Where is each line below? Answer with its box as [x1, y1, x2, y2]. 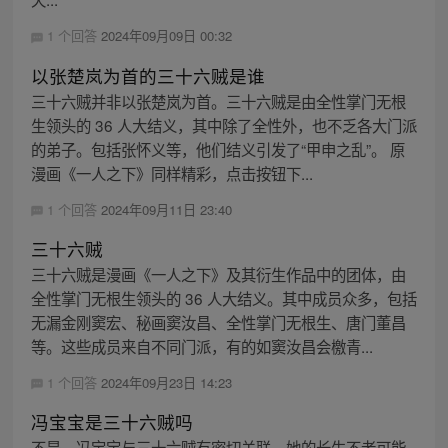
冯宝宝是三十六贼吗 [30, 408, 193, 434]
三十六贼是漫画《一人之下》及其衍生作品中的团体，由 [30, 262, 406, 285]
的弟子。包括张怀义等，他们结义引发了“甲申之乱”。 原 [30, 137, 405, 160]
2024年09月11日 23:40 [100, 199, 232, 219]
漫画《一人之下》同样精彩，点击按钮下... [30, 161, 313, 184]
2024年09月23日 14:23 [100, 372, 232, 392]
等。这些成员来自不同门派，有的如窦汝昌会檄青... [30, 334, 373, 357]
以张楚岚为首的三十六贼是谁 [30, 62, 265, 88]
